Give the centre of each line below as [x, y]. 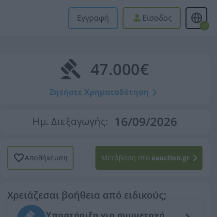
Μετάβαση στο [126, 158]
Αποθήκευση [46, 158]
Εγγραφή [93, 18]
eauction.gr [170, 158]
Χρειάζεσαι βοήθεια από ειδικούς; [87, 195]
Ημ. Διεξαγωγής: [70, 121]
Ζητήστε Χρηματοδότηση [99, 92]
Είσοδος [157, 18]
